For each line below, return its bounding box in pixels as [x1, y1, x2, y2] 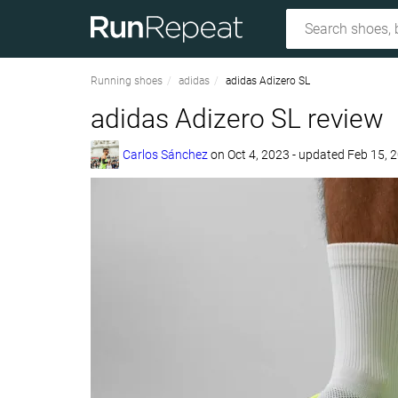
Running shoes [91, 75, 163, 87]
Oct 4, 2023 [227, 147, 292, 162]
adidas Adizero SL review [91, 103, 384, 134]
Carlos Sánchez [123, 147, 208, 162]
